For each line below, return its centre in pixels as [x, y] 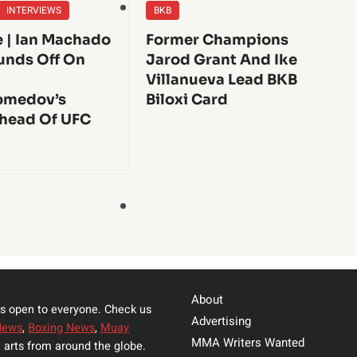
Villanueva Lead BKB [221, 80]
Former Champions [217, 40]
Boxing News [62, 328]
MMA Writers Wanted [248, 342]
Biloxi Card [186, 100]
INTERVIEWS [34, 11]
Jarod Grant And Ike [221, 60]
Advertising [221, 321]
